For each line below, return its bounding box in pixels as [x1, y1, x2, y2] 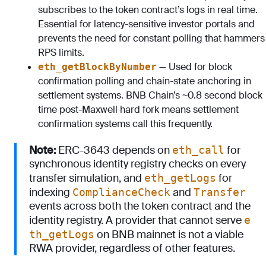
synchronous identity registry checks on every [29, 157, 246, 171]
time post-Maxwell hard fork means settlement [38, 103, 239, 116]
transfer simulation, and [29, 171, 144, 185]
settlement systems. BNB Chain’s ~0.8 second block [38, 89, 262, 102]
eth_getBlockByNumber [38, 61, 157, 72]
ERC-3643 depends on [56, 143, 172, 157]
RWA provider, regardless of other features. [29, 241, 235, 255]
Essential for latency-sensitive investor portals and [38, 18, 255, 30]
